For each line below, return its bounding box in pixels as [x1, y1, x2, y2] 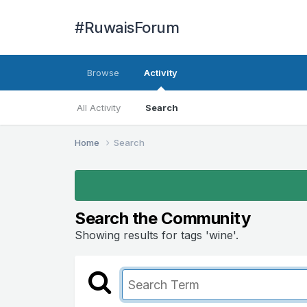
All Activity [77, 102, 121, 113]
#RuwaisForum [75, 19, 180, 36]
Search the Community [75, 208, 251, 228]
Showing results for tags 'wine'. [75, 228, 239, 242]
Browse [87, 67, 120, 78]
